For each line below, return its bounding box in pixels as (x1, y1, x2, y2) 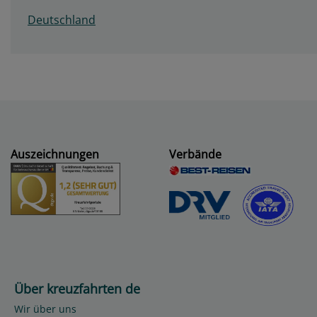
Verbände (169, 146, 221, 162)
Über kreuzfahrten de (14, 280, 140, 297)
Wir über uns (14, 302, 76, 316)
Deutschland (28, 12, 96, 28)
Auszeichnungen (11, 146, 99, 162)
